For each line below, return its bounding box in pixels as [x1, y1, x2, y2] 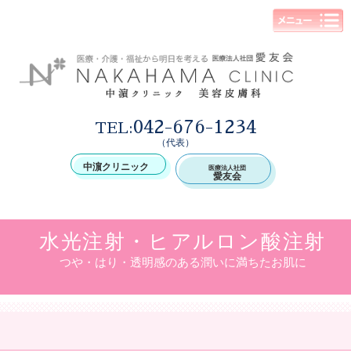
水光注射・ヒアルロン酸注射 [38, 230, 327, 253]
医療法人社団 [208, 164, 246, 172]
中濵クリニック [83, 161, 149, 173]
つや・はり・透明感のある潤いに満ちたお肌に [59, 255, 306, 269]
